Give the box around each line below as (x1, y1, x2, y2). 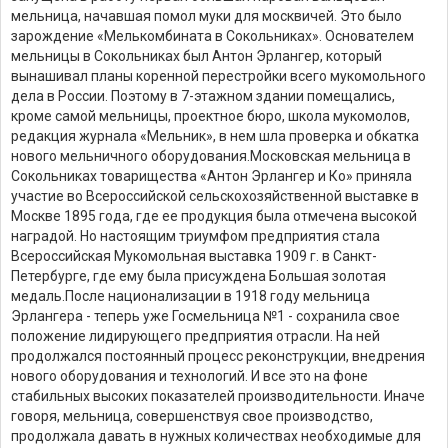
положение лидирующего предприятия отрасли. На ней (11, 327, 380, 344)
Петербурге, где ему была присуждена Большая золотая (11, 267, 386, 284)
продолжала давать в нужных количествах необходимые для (11, 427, 421, 444)
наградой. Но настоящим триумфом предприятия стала (11, 227, 380, 244)
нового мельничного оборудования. (11, 147, 250, 164)
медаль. (11, 287, 65, 304)
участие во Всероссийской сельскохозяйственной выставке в (11, 187, 419, 204)
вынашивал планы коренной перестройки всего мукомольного (11, 67, 426, 84)
